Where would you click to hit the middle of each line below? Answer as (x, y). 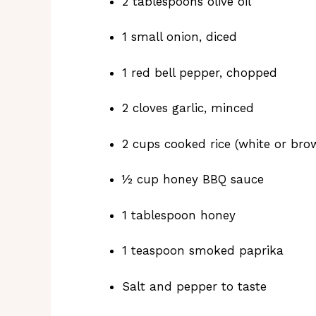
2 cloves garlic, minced (188, 108)
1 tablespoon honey (179, 215)
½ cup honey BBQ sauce (193, 180)
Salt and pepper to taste (194, 286)
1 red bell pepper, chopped (200, 72)
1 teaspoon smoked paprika (203, 251)
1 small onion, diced (180, 37)
